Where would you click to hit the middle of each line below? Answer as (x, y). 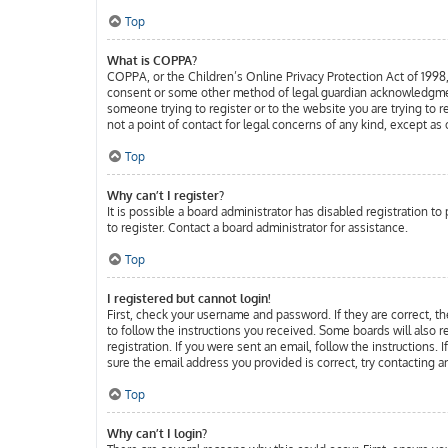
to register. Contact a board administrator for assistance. (257, 227)
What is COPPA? (152, 60)
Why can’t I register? (165, 195)
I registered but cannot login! (189, 298)
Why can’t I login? (157, 433)
